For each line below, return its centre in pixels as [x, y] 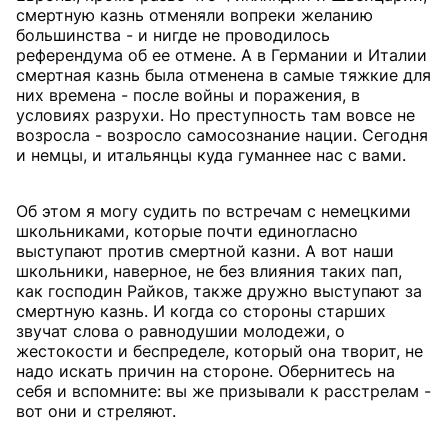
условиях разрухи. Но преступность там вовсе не [215, 115]
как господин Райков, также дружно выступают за [219, 291]
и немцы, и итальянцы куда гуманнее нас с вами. [211, 155]
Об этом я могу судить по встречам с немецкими [213, 211]
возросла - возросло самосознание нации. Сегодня [222, 135]
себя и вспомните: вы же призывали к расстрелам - [223, 391]
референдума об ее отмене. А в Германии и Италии [221, 55]
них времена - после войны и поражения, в [188, 95]
